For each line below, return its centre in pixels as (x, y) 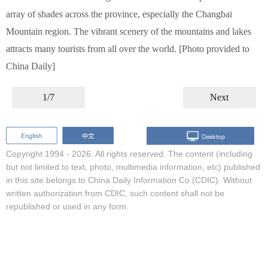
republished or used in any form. (67, 206)
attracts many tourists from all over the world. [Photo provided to (128, 49)
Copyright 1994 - (39, 153)
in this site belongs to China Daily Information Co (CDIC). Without (129, 180)
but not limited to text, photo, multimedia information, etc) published (133, 167)
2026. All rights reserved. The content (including (162, 153)
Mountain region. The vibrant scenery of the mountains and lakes (129, 31)
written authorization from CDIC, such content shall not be (115, 193)
